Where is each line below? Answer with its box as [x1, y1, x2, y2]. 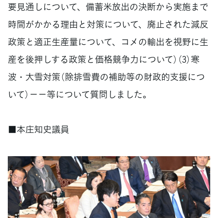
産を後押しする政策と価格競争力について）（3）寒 [8, 52, 200, 66]
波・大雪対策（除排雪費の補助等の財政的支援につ [8, 70, 205, 83]
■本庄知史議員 [8, 123, 69, 136]
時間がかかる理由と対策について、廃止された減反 [8, 17, 208, 31]
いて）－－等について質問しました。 [8, 87, 151, 101]
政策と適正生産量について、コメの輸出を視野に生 [8, 35, 208, 48]
